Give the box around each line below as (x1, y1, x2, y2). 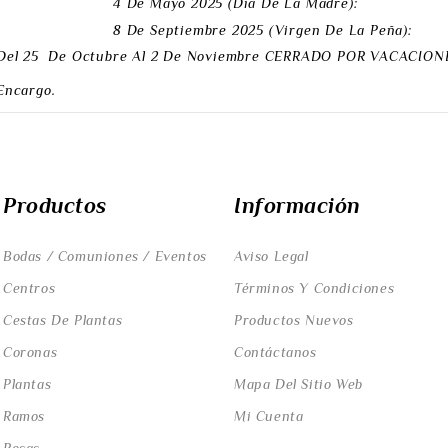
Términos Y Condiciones (234, 280, 395, 297)
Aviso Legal (234, 248, 309, 265)
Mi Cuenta (234, 408, 304, 425)
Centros (3, 280, 56, 297)
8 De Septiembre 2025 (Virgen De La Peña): (113, 22, 412, 39)
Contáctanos (234, 344, 317, 361)
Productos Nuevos (234, 312, 354, 329)
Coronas (3, 344, 58, 361)
